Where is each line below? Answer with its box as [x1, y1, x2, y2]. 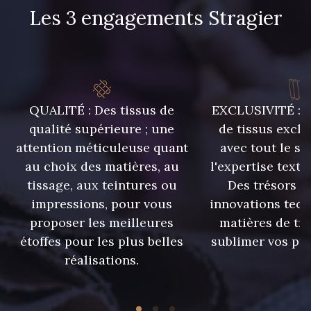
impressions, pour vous [31, 195, 173, 212]
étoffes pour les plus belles [20, 233, 184, 249]
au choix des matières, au [24, 158, 179, 174]
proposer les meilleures [30, 214, 174, 230]
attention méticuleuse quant [15, 139, 188, 155]
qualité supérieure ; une [29, 120, 175, 137]
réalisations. [65, 251, 140, 268]
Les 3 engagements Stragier [28, 5, 283, 31]
